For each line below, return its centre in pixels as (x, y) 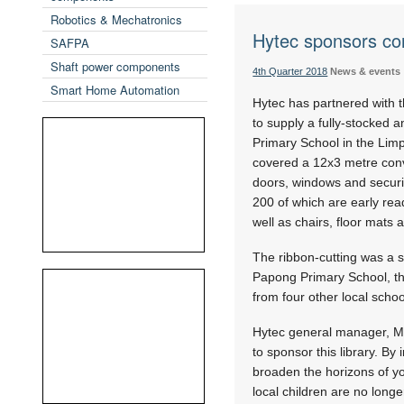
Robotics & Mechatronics (116, 19)
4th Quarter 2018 (290, 71)
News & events (366, 71)
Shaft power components (115, 66)
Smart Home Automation (115, 90)
